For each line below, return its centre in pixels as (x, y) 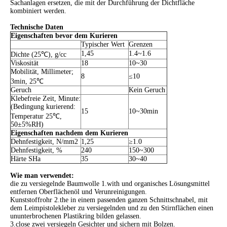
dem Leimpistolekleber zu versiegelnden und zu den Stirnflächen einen (112, 208)
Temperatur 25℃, (36, 117)
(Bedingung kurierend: (43, 107)
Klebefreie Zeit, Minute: (46, 99)
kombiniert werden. (38, 11)
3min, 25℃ (27, 82)
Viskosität (25, 63)
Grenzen (141, 45)
